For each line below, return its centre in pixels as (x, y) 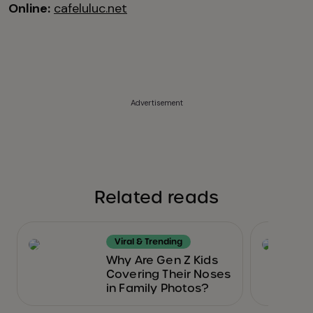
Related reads (156, 198)
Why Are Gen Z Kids (162, 261)
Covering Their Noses (168, 275)
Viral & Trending (148, 242)
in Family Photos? (158, 289)
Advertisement (156, 103)
